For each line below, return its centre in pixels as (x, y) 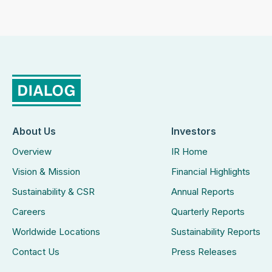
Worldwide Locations (56, 232)
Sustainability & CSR (53, 192)
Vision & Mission (46, 172)
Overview (32, 151)
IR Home (190, 151)
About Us (34, 131)
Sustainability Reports (216, 232)
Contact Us (36, 252)
